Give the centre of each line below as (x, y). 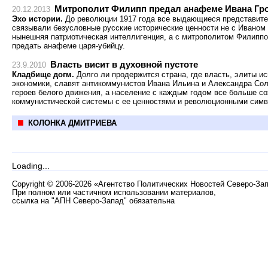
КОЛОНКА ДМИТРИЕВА (72, 123)
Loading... (31, 166)
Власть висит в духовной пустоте (124, 64)
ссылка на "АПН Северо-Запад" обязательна (93, 201)
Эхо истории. (37, 19)
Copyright (30, 184)
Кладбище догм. (44, 74)
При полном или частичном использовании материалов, (114, 193)
